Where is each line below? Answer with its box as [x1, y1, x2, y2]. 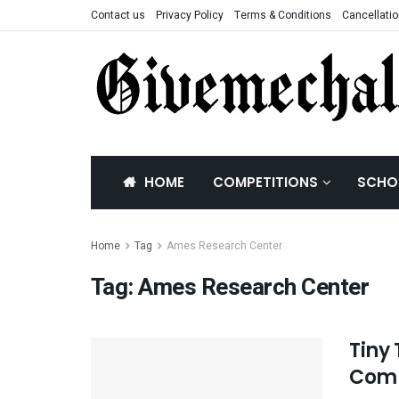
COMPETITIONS [213, 173, 318, 191]
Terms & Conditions [234, 7, 331, 23]
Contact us [91, 7, 145, 23]
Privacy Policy [156, 7, 224, 23]
